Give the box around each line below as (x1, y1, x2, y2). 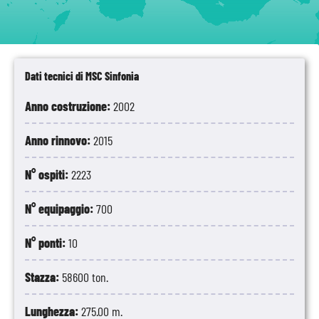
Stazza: (25, 269, 62, 285)
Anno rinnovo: (25, 132, 93, 148)
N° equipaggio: (25, 201, 96, 216)
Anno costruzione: (25, 98, 113, 114)
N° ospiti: (25, 167, 71, 182)
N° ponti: (25, 235, 68, 251)
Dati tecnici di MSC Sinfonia (25, 69, 139, 83)
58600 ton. (62, 269, 108, 285)
